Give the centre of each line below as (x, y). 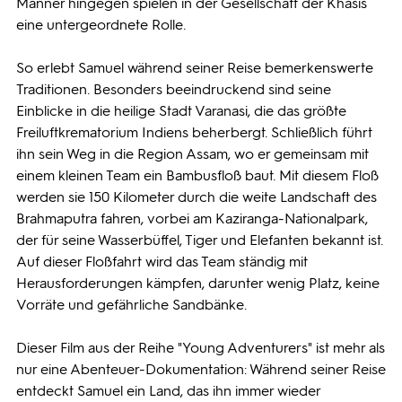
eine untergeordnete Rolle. (101, 25)
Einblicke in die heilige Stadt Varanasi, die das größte (181, 111)
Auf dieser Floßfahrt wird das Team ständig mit (162, 262)
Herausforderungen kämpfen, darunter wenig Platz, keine (198, 283)
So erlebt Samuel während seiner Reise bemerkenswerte (195, 68)
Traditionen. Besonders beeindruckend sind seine (174, 89)
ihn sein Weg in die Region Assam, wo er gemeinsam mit (192, 154)
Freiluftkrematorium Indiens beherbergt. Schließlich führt (194, 132)
